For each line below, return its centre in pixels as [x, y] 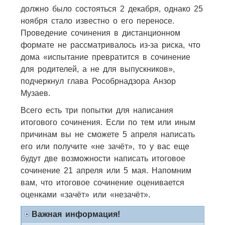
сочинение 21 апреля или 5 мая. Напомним [106, 170]
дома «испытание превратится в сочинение [105, 57]
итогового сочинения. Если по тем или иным [108, 122]
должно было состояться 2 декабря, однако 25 [111, 9]
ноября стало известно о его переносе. [97, 21]
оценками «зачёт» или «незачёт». [85, 194]
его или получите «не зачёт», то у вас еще [105, 146]
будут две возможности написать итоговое [103, 158]
